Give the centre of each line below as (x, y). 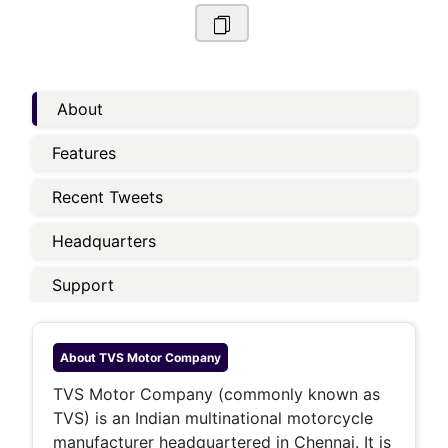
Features (84, 153)
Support (83, 285)
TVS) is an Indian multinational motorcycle (213, 418)
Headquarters (104, 241)
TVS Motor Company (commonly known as (216, 394)
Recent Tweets (107, 197)
